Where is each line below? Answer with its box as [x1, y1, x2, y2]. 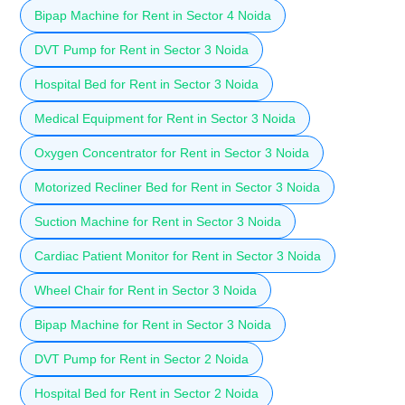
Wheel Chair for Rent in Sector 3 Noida [34, 282, 257, 297]
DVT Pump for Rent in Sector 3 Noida [34, 42, 249, 57]
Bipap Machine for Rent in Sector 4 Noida [34, 7, 271, 23]
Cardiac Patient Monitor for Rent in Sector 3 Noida [34, 248, 321, 263]
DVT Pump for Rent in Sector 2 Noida [34, 351, 249, 366]
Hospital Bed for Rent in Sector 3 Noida [34, 76, 259, 91]
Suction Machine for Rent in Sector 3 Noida [34, 213, 281, 229]
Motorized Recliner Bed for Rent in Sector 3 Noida [34, 179, 320, 194]
